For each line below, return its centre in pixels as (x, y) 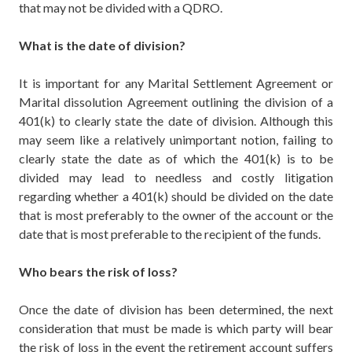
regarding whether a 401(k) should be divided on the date (176, 196)
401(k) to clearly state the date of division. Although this (176, 121)
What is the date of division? (102, 46)
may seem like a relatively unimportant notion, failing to (176, 140)
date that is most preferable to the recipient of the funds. (170, 234)
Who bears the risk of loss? (98, 272)
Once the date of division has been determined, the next (176, 310)
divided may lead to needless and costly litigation (176, 178)
